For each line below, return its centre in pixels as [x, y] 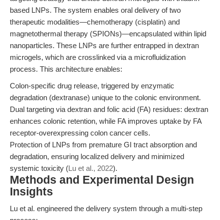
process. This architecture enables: [66, 69]
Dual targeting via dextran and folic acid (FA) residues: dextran [109, 109]
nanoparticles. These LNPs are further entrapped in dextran [104, 45]
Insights [31, 192]
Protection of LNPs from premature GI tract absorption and [103, 145]
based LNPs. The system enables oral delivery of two [95, 10]
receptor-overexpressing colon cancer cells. [80, 133]
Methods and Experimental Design [102, 180]
